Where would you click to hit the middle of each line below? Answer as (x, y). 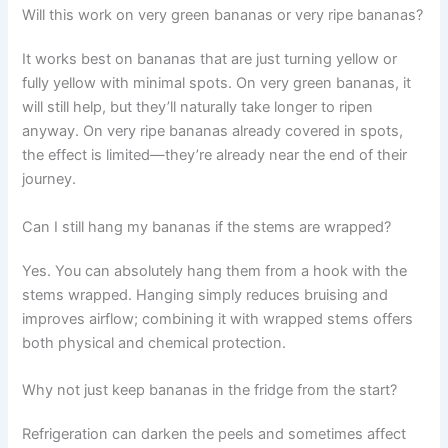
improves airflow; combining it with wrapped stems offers (218, 318)
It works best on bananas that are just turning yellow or (210, 59)
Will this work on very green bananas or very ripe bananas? (223, 15)
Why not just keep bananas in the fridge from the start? (210, 389)
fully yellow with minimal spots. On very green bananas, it (217, 83)
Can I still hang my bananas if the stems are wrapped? (207, 226)
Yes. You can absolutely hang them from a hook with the (215, 270)
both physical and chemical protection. (154, 342)
